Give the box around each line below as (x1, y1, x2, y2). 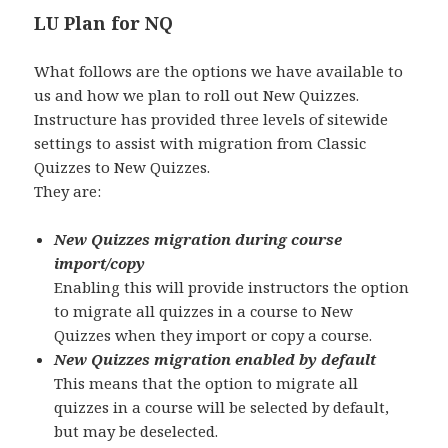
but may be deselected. (54, 421, 219, 442)
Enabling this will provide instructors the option (54, 277, 410, 298)
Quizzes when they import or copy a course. (54, 325, 373, 346)
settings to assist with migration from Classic (34, 133, 367, 154)
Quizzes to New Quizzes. (34, 157, 211, 178)
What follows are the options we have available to (34, 61, 404, 82)
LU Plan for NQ (34, 11, 174, 36)
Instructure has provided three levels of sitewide (34, 109, 389, 130)
